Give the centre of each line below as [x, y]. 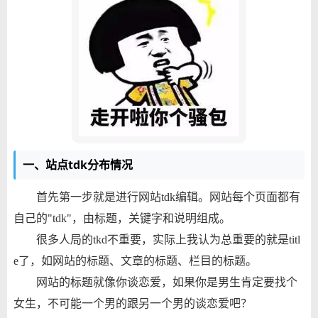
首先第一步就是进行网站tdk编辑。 [122, 197]
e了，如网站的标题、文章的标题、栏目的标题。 [135, 261]
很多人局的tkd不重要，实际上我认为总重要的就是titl [168, 239]
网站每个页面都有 [254, 197]
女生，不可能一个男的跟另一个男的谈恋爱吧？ [132, 303]
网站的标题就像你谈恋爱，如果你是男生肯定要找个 [166, 282]
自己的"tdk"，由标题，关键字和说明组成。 [122, 218]
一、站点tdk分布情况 [77, 164]
